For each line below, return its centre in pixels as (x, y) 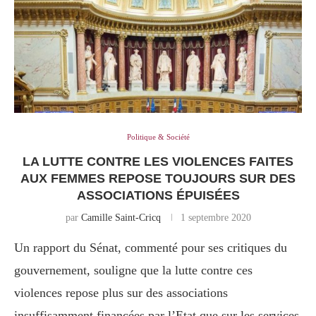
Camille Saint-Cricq (121, 218)
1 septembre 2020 (215, 218)
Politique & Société (158, 137)
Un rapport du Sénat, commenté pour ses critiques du (151, 248)
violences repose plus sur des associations (121, 293)
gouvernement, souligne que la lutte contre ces (133, 271)
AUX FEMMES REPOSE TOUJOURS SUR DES (158, 179)
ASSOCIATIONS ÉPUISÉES (158, 196)
